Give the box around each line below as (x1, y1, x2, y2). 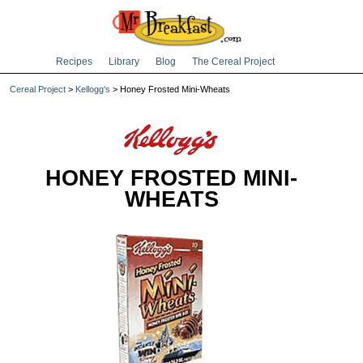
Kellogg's (75, 84, 110, 94)
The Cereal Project (192, 57, 275, 66)
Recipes (56, 57, 92, 66)
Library (109, 57, 139, 66)
